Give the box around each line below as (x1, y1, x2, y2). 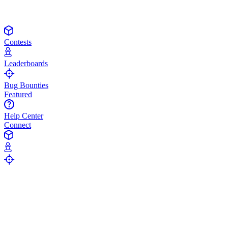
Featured (4, 90, 32, 99)
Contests (4, 37, 32, 46)
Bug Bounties (4, 80, 48, 90)
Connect (4, 120, 31, 129)
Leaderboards (4, 59, 48, 68)
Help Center (4, 111, 43, 120)
